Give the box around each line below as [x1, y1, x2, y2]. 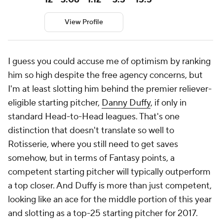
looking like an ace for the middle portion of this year [8, 194, 212, 206]
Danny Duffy [102, 97, 150, 109]
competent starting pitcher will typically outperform [8, 166, 211, 178]
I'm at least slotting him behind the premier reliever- [8, 83, 212, 95]
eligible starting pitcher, [8, 97, 102, 109]
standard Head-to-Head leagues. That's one [8, 111, 180, 123]
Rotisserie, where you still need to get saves [8, 139, 178, 150]
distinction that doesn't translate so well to [8, 125, 174, 137]
